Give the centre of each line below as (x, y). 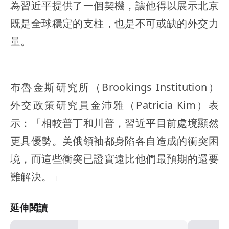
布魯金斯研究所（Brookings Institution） (114, 87)
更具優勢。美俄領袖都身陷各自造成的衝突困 (114, 141)
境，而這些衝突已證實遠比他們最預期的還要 (114, 159)
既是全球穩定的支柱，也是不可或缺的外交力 (114, 24)
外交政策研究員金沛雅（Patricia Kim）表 (114, 105)
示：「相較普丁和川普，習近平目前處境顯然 (114, 123)
